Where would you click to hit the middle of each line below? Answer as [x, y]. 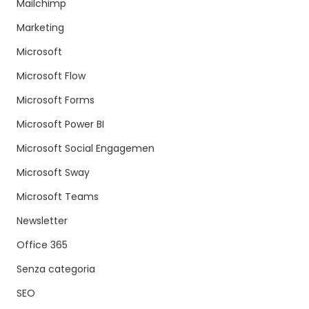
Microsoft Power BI [60, 124]
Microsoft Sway [53, 173]
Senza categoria [56, 269]
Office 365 [42, 245]
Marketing [40, 28]
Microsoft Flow [51, 76]
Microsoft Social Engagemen [86, 149]
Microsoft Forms [56, 100]
